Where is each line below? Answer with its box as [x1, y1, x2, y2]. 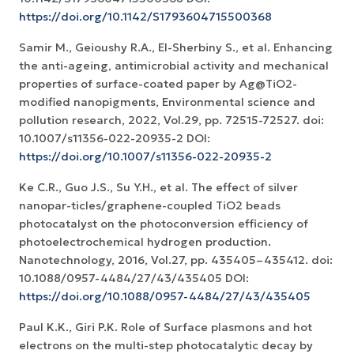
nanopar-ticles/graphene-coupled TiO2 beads [19, 198, 281, 213]
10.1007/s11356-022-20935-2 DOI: [19, 131, 210, 146]
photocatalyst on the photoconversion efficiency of [19, 217, 308, 232]
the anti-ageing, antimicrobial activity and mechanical [19, 58, 329, 73]
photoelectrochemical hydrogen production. [19, 235, 271, 250]
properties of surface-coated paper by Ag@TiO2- [19, 77, 297, 92]
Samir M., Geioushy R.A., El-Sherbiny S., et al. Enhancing [19, 40, 333, 55]
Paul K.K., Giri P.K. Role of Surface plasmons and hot [19, 320, 312, 335]
